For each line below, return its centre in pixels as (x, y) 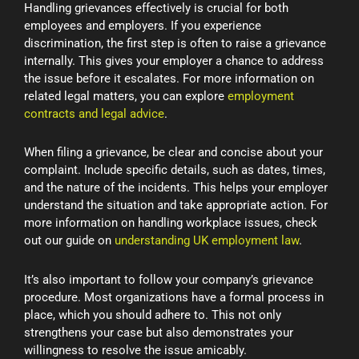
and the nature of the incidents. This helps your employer (176, 188)
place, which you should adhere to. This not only (153, 315)
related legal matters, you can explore (126, 97)
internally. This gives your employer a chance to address (174, 61)
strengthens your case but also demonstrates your (159, 332)
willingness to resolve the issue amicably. (135, 350)
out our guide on (69, 241)
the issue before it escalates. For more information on (169, 79)
